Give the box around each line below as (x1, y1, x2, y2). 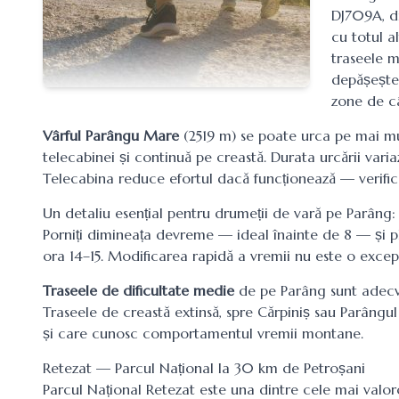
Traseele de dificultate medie (43, 281, 234, 299)
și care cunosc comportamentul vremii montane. (43, 324, 363, 342)
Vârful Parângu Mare (43, 126, 179, 144)
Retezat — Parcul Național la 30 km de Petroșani (43, 359, 365, 377)
